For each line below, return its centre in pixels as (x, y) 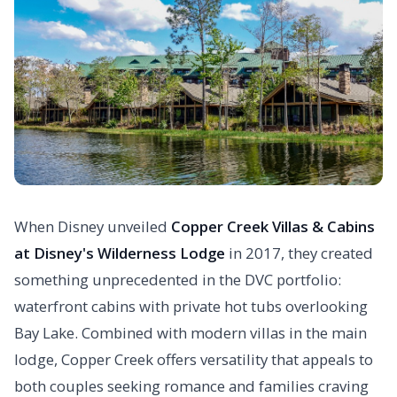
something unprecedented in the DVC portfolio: (178, 280)
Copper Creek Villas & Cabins (273, 227)
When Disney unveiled (93, 227)
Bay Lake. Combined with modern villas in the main (191, 333)
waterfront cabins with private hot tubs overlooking (191, 307)
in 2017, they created (299, 253)
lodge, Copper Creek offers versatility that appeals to (194, 360)
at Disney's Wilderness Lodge (120, 253)
